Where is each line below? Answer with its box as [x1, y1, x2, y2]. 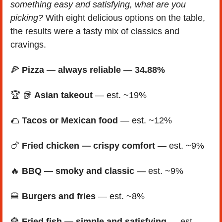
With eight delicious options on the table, [43, 12, 205, 23]
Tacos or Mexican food [22, 115, 118, 125]
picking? [10, 12, 43, 23]
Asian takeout [34, 90, 93, 100]
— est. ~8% [96, 191, 145, 201]
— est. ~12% [118, 115, 174, 125]
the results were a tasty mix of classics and [10, 26, 179, 36]
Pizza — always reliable [22, 64, 121, 75]
